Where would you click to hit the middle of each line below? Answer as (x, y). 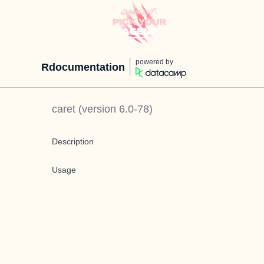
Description (73, 141)
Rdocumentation (83, 67)
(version (97, 109)
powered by (154, 62)
